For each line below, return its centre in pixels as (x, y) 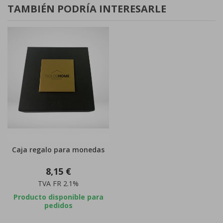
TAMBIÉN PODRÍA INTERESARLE (87, 9)
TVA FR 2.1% (58, 184)
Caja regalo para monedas (58, 150)
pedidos (58, 206)
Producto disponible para (58, 197)
